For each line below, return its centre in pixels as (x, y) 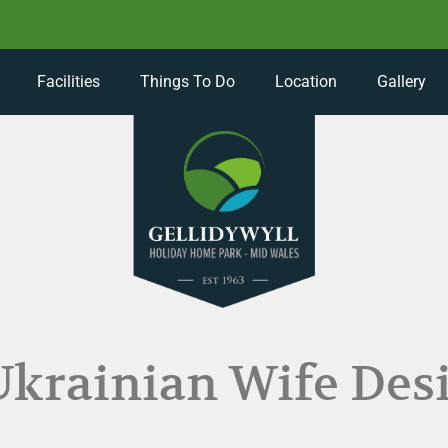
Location (305, 81)
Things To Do (187, 81)
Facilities (68, 81)
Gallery (401, 81)
